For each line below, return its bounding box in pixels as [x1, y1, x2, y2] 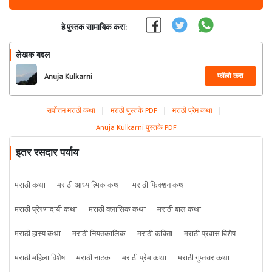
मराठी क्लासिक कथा [89, 203, 146, 216]
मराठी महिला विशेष [15, 251, 65, 265]
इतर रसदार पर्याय [16, 147, 78, 158]
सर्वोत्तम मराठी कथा [46, 104, 97, 117]
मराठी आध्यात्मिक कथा [57, 178, 121, 192]
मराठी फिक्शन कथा [132, 178, 186, 192]
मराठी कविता [137, 227, 172, 240]
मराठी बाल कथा [157, 203, 201, 216]
